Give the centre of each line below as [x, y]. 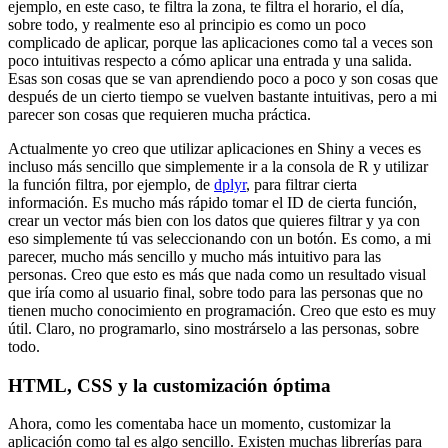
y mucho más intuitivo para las [285, 256]
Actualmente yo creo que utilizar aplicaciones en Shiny [181, 148]
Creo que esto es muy [368, 310]
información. [48, 202]
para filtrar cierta [305, 184]
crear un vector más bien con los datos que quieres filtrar [185, 220]
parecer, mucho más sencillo [96, 256]
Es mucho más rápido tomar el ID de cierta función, [254, 202]
